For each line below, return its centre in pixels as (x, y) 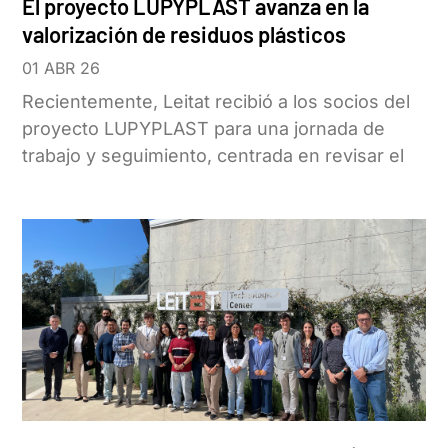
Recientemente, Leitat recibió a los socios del (216, 102)
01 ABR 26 (61, 68)
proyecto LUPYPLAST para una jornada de (204, 129)
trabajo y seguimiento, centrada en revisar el (213, 156)
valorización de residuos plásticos (184, 34)
